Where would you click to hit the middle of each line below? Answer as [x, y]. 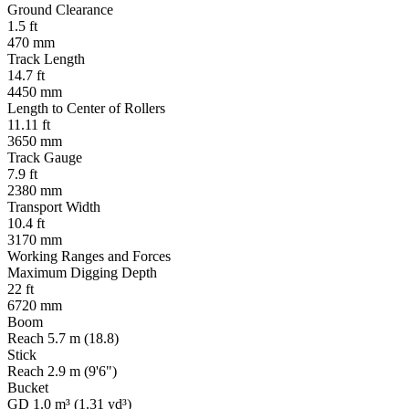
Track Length [46, 59]
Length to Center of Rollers [86, 109]
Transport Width [54, 207]
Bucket [28, 388]
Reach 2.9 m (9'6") [62, 372]
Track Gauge [45, 158]
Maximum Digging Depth [82, 273]
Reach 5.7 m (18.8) [63, 339]
